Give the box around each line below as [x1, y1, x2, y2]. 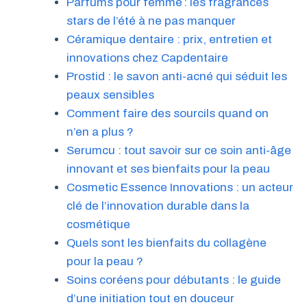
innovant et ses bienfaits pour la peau [66, 162, 270, 175]
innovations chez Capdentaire [66, 51, 228, 64]
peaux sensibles [66, 88, 154, 101]
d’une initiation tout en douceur [66, 291, 234, 305]
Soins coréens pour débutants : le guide [66, 273, 281, 286]
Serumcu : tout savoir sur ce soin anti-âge [66, 143, 291, 157]
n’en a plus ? [66, 125, 134, 138]
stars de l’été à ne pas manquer [66, 14, 236, 27]
